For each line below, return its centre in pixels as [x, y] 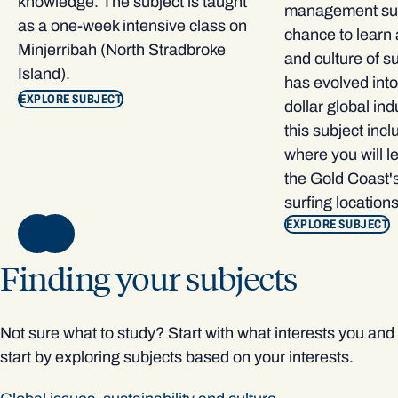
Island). [44, 73]
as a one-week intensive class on [132, 25]
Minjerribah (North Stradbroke [122, 49]
